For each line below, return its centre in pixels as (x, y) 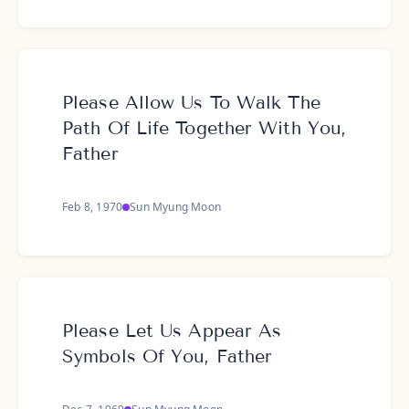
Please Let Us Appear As (172, 330)
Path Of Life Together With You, (204, 128)
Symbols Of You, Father (168, 356)
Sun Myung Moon (176, 207)
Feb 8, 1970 (93, 207)
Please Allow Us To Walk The (191, 102)
